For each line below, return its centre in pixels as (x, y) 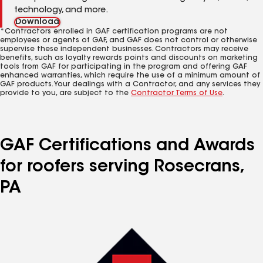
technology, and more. (61, 11)
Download (37, 22)
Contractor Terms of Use (177, 93)
